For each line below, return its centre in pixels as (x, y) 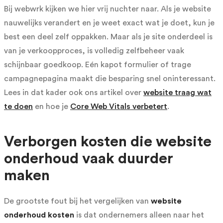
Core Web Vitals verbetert (119, 106)
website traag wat (177, 92)
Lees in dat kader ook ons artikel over (74, 92)
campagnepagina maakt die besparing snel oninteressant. (110, 78)
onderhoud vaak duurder (89, 159)
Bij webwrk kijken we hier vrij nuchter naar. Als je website (108, 9)
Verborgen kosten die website (108, 142)
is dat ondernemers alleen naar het (139, 215)
